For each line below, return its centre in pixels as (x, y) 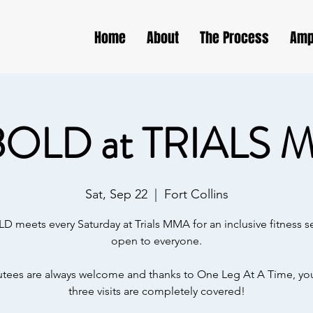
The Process (234, 38)
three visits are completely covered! (156, 291)
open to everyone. (156, 241)
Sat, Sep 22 (116, 194)
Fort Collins (196, 194)
